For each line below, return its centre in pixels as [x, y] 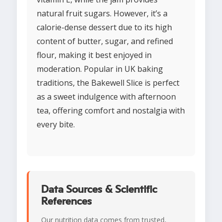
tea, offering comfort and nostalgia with [111, 111]
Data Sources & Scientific [99, 190]
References [66, 201]
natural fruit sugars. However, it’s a [102, 14]
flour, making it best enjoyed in [94, 55]
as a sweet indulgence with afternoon [106, 97]
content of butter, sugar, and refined [105, 41]
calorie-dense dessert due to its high [104, 28]
